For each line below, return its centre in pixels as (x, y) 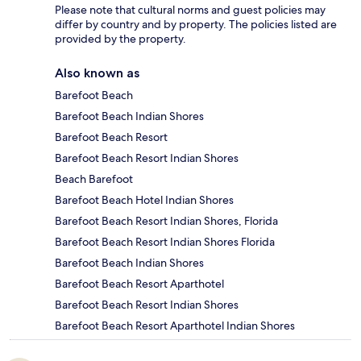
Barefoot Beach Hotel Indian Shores (144, 200)
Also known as (97, 73)
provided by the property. (120, 39)
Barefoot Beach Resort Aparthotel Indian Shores (175, 326)
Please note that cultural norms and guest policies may (190, 10)
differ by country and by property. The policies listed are (196, 25)
